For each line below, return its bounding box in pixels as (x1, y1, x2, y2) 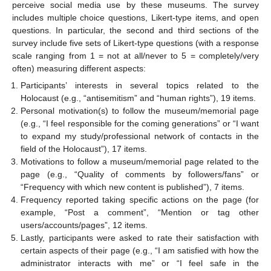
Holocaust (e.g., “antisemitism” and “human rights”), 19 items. (21, 93, 256, 103)
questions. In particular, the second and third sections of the (12, 25, 259, 35)
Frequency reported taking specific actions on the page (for (21, 195, 259, 204)
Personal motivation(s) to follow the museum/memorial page (21, 106, 259, 116)
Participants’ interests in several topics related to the (21, 80, 259, 90)
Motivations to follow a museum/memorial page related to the (21, 157, 259, 166)
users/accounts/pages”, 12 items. (21, 220, 148, 230)
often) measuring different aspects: (12, 63, 146, 73)
